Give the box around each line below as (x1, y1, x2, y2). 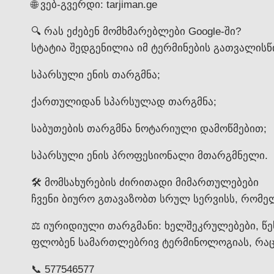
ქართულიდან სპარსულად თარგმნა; (31, 96, 217, 108)
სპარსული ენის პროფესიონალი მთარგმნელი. (31, 150, 268, 161)
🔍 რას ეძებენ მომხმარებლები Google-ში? (31, 26, 241, 37)
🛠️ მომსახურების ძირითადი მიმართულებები (31, 177, 259, 188)
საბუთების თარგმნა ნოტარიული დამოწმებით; (31, 123, 267, 135)
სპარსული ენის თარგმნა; (31, 69, 160, 81)
